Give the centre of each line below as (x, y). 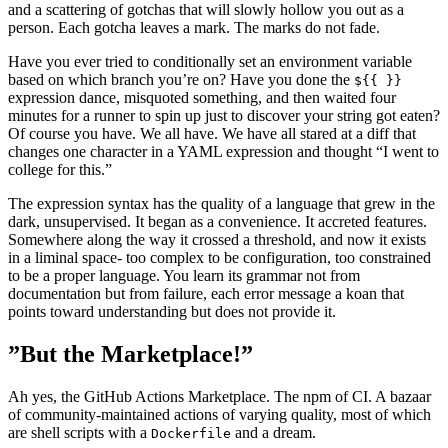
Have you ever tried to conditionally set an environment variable (210, 61)
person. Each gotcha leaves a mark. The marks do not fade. (194, 27)
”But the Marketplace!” (130, 353)
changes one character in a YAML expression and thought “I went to (223, 151)
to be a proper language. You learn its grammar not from (184, 275)
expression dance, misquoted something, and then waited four (202, 97)
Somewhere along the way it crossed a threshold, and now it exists (217, 239)
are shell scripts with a (79, 432)
